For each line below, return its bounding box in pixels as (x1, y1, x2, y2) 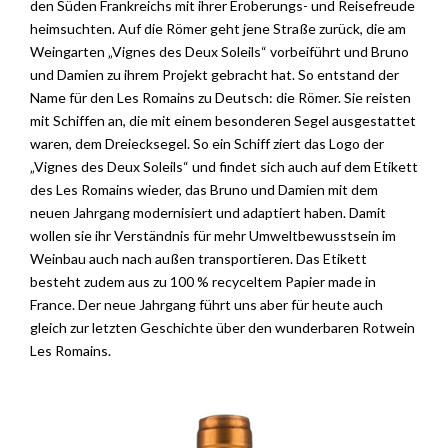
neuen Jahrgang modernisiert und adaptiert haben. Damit (30, 204, 386, 222)
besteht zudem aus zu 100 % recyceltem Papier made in (30, 273, 376, 291)
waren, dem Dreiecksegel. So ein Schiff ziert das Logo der (30, 135, 384, 153)
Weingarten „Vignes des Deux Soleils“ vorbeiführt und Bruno (30, 43, 409, 61)
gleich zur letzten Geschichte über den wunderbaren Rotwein (30, 319, 415, 337)
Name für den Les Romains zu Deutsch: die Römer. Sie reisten (30, 89, 411, 107)
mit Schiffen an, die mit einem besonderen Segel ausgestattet (30, 112, 416, 130)
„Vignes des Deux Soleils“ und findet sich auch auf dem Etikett (30, 158, 418, 176)
